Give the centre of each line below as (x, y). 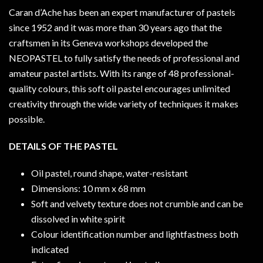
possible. (27, 119)
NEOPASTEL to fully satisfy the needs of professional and (124, 58)
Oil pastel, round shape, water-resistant (109, 173)
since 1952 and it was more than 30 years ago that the (115, 27)
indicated (50, 249)
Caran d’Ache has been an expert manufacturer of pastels (122, 12)
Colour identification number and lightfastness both (134, 234)
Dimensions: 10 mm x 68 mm (88, 188)
